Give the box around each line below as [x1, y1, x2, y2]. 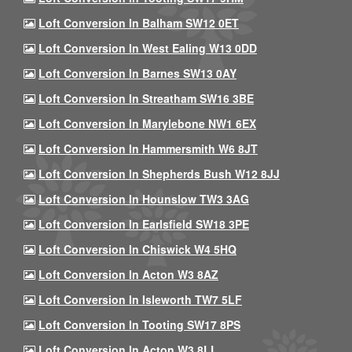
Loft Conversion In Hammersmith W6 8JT [38, 141, 258, 156]
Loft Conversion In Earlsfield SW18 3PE [38, 216, 249, 232]
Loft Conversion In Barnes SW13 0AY [38, 65, 236, 81]
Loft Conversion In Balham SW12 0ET [38, 15, 239, 31]
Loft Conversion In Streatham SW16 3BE [38, 90, 254, 106]
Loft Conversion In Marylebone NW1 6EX [38, 115, 256, 131]
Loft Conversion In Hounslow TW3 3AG [38, 191, 249, 207]
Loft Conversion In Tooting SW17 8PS [38, 317, 240, 332]
